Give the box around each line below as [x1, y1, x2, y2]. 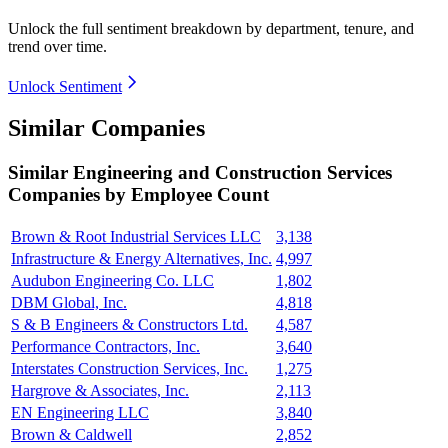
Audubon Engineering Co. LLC [11, 272, 214, 290]
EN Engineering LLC [11, 404, 149, 422]
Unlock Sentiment [8, 77, 122, 95]
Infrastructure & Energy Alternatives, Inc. [11, 250, 272, 268]
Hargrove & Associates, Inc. [11, 382, 189, 400]
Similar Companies [8, 115, 205, 142]
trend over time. [8, 37, 107, 55]
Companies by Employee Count [8, 184, 269, 206]
